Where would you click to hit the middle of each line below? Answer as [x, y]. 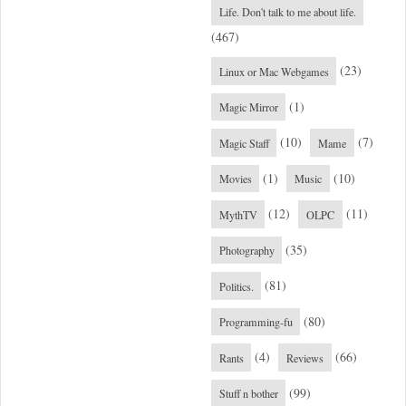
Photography [246, 251]
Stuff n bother [248, 394]
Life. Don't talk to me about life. [287, 12]
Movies [235, 179]
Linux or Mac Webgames [274, 71]
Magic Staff [244, 143]
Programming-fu [256, 322]
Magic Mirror [248, 107]
